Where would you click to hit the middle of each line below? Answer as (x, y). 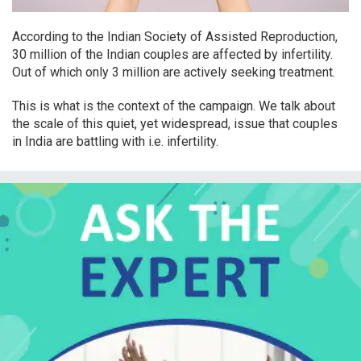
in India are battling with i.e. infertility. (115, 141)
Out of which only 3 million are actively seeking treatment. (174, 72)
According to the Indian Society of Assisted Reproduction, (175, 36)
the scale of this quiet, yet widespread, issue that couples (175, 123)
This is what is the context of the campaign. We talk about (174, 106)
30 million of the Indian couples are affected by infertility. (172, 54)
